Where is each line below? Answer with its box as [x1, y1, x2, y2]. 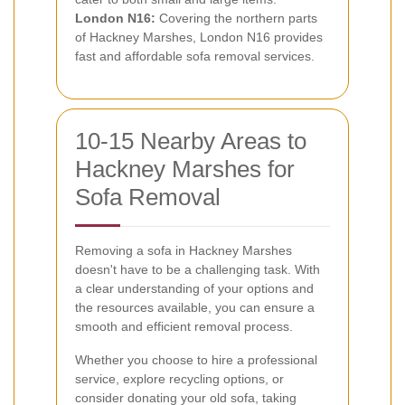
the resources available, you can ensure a [75, 299, 315, 315]
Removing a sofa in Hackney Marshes [75, 242, 292, 258]
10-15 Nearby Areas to [75, 127, 306, 155]
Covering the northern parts [155, 10, 317, 25]
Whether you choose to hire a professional [75, 352, 317, 367]
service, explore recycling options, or [75, 371, 284, 386]
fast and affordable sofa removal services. [75, 48, 315, 63]
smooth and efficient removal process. [75, 318, 293, 334]
